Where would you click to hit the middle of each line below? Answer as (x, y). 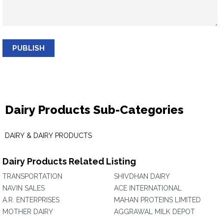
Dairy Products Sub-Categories (94, 110)
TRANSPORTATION (32, 176)
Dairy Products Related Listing (69, 161)
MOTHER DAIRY (28, 212)
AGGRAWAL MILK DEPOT (154, 212)
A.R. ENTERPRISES (31, 200)
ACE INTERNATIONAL (148, 188)
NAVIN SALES (24, 188)
